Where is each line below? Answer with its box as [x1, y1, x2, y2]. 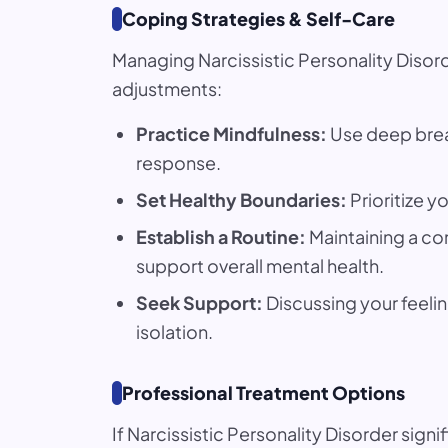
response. [136, 151, 221, 174]
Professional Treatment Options [122, 381, 405, 404]
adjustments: [112, 77, 222, 100]
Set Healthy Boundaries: [136, 188, 347, 211]
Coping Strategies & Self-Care [122, 7, 395, 30]
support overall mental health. [136, 254, 384, 277]
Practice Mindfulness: [136, 122, 327, 145]
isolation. [136, 320, 213, 343]
